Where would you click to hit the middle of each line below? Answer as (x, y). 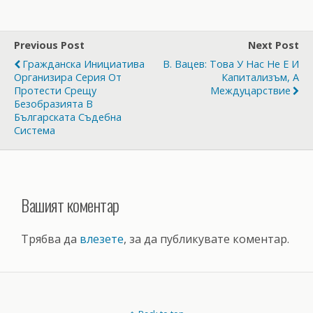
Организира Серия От (68, 77)
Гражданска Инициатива (83, 64)
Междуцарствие (250, 90)
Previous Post (49, 45)
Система (35, 130)
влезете (102, 239)
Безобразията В (53, 103)
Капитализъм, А (260, 77)
